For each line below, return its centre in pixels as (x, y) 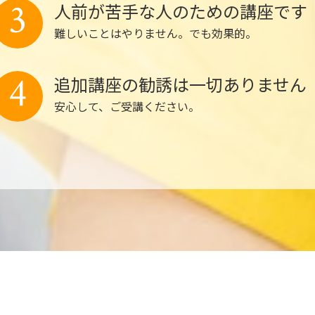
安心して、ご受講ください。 (127, 106)
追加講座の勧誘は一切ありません (180, 84)
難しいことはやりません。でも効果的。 (155, 33)
